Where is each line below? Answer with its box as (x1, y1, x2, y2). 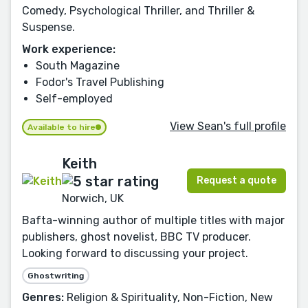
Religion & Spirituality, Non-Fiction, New (64, 290, 273, 304)
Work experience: (22, 42, 115, 56)
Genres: (22, 290, 64, 304)
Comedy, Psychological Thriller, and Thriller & (22, 3, 254, 17)
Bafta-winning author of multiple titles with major (22, 213, 285, 227)
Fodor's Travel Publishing (36, 75, 164, 89)
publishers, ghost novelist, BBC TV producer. (22, 230, 251, 243)
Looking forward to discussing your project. (22, 246, 248, 260)
